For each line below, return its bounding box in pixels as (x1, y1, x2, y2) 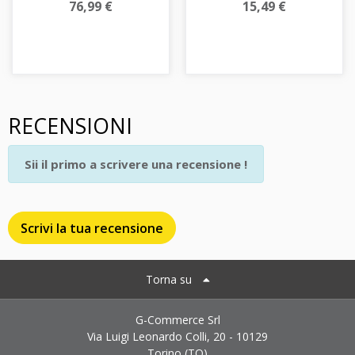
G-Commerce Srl (135, 312, 220, 328)
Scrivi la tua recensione (21, 219, 164, 237)
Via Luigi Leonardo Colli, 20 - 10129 (87, 329, 268, 345)
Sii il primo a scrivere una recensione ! (25, 156, 247, 173)
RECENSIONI (8, 112, 132, 141)
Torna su (145, 272, 192, 288)
